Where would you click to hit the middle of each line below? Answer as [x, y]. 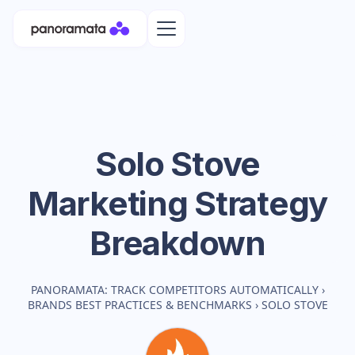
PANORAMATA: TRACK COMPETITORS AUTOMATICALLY [174, 290]
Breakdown [177, 243]
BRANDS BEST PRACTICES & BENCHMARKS [139, 305]
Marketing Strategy [177, 203]
